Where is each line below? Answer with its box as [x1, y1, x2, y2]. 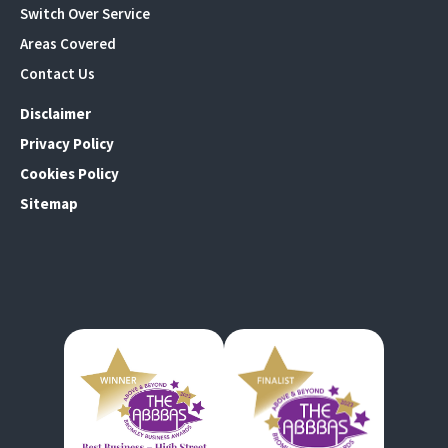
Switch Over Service [20, 4, 150, 24]
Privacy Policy [20, 134, 114, 154]
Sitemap [20, 194, 78, 214]
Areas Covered [20, 34, 116, 54]
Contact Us [20, 64, 95, 84]
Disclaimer [20, 104, 91, 124]
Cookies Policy [20, 164, 119, 184]
